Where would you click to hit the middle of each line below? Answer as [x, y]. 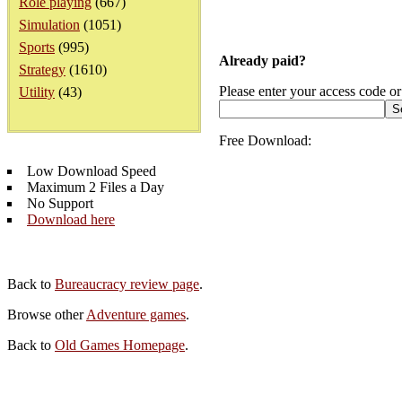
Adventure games [136, 315]
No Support [60, 203]
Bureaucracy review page [127, 284]
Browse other [47, 315]
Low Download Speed [92, 171]
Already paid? [262, 61]
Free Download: [265, 140]
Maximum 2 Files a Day [96, 187]
